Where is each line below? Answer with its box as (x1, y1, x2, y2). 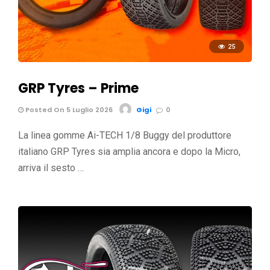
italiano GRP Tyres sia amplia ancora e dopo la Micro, (18, 146, 240, 158)
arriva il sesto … (18, 162, 84, 174)
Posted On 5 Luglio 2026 (24, 105, 113, 115)
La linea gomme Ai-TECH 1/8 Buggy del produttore (18, 130, 231, 142)
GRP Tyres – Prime (18, 79, 139, 98)
